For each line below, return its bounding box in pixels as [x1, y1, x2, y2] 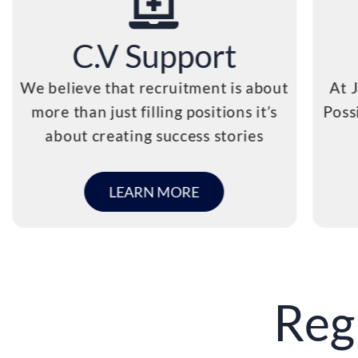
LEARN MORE [109, 183, 200, 201]
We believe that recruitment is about [20, 78, 288, 97]
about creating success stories [45, 125, 264, 145]
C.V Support [72, 36, 237, 74]
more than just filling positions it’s [31, 101, 278, 121]
